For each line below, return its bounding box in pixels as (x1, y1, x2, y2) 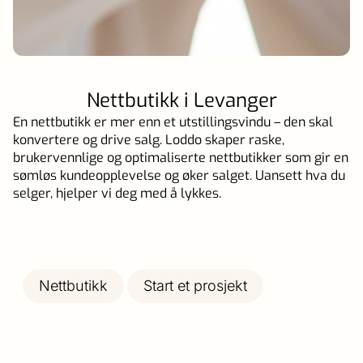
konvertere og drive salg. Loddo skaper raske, (13, 130, 284, 148)
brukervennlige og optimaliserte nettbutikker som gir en (13, 148, 348, 166)
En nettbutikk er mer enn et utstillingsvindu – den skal (13, 113, 333, 130)
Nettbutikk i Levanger (86, 87, 277, 113)
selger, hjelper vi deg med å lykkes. (13, 184, 221, 202)
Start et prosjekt (143, 276, 247, 294)
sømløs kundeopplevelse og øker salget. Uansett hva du (13, 166, 345, 184)
